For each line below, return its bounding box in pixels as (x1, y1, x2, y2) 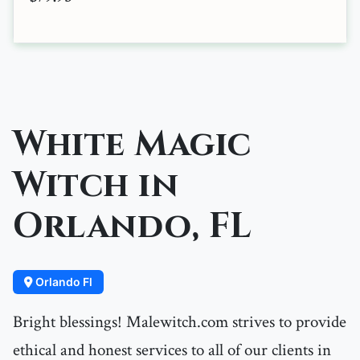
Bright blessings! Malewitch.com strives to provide (13, 311, 346, 333)
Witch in (13, 162, 178, 210)
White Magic (13, 121, 252, 169)
